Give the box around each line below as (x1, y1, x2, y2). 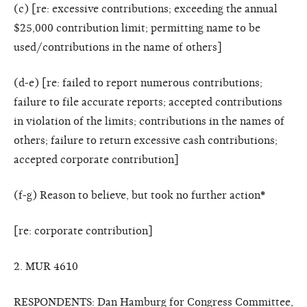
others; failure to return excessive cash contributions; (14, 134, 278, 147)
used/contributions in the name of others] (14, 40, 222, 53)
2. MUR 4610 (14, 260, 78, 273)
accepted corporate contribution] (14, 153, 179, 166)
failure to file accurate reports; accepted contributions (14, 95, 282, 108)
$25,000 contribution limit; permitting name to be (14, 21, 260, 34)
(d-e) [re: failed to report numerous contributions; (14, 76, 262, 89)
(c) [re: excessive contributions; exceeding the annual (14, 2, 278, 15)
